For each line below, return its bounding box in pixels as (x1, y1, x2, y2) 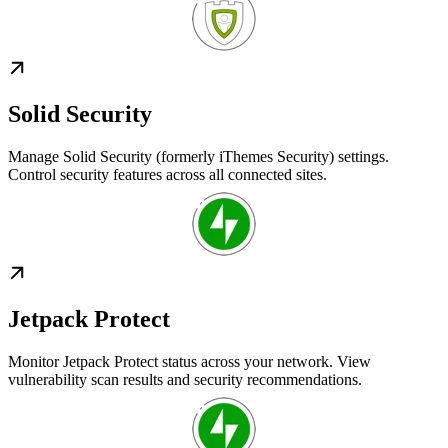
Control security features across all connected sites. (8, 166, 327, 183)
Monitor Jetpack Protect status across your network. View (8, 352, 371, 370)
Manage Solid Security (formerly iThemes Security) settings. (8, 148, 389, 165)
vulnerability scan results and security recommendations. (8, 370, 362, 388)
